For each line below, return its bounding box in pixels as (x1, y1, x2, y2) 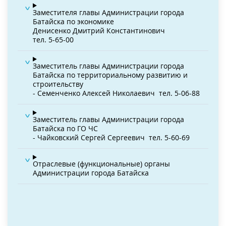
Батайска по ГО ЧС (33, 124, 98, 134)
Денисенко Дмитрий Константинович (33, 25, 165, 35)
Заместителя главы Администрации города (33, 7, 184, 17)
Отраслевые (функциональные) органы (33, 159, 170, 169)
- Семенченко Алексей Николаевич (33, 88, 155, 98)
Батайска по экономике (33, 16, 114, 26)
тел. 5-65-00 (33, 34, 74, 44)
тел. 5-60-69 (149, 133, 190, 143)
